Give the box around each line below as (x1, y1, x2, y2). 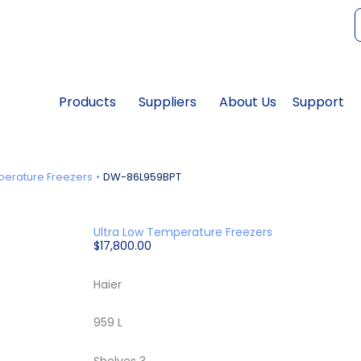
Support (293, 92, 344, 111)
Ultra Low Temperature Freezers (93, 224, 272, 240)
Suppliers (139, 92, 197, 111)
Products (59, 92, 116, 111)
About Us (219, 92, 276, 111)
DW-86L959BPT (103, 169, 182, 185)
